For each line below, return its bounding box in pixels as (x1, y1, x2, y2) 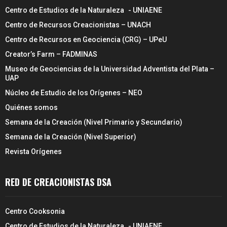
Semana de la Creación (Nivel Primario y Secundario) (5, 118, 182, 126)
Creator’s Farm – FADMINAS (5, 50, 97, 58)
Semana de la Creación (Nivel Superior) (5, 132, 136, 141)
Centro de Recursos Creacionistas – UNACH (5, 20, 151, 29)
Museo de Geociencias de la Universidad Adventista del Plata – (5, 64, 214, 73)
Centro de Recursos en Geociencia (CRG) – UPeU (5, 35, 167, 44)
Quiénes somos (5, 103, 58, 111)
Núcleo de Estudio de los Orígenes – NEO (5, 88, 142, 97)
